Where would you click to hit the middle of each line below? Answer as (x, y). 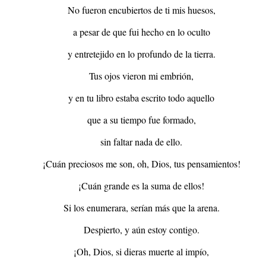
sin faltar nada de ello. (142, 141)
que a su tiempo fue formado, (141, 119)
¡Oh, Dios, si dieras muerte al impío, (142, 251)
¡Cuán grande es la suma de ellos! (142, 185)
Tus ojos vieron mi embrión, (142, 75)
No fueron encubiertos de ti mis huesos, (141, 9)
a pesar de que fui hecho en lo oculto (141, 31)
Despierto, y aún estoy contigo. (141, 229)
